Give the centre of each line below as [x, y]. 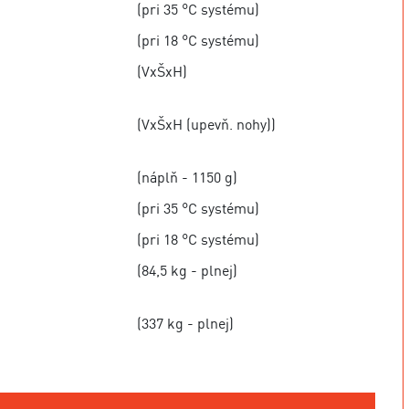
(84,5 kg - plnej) [188, 270]
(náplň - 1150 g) [188, 177]
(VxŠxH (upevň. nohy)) [207, 124]
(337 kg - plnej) [186, 323]
